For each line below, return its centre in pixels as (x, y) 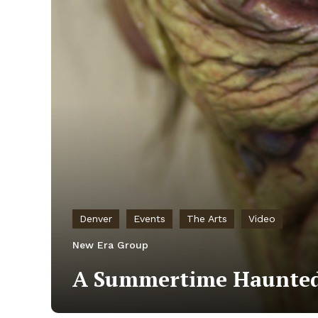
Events (149, 218)
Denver (96, 218)
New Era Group (110, 245)
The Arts (207, 218)
